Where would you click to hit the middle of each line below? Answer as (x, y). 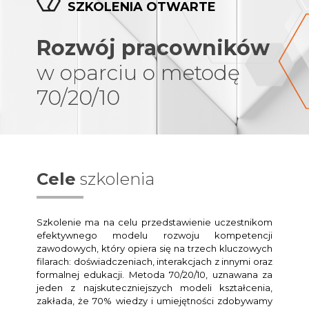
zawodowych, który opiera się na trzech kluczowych (154, 248)
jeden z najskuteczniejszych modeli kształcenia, (154, 287)
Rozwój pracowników (153, 48)
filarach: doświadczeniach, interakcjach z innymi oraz (154, 261)
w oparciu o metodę (138, 72)
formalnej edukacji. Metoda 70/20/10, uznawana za (154, 274)
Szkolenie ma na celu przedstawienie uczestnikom (154, 222)
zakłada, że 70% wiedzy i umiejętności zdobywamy (154, 300)
